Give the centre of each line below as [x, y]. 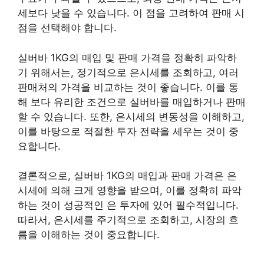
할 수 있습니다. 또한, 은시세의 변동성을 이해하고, [131, 116]
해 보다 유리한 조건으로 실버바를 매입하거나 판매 [132, 102]
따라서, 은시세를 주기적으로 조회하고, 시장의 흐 [128, 220]
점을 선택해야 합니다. [67, 28]
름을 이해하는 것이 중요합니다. [89, 235]
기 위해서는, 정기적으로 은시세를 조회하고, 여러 [128, 72]
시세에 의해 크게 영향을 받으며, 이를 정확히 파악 [130, 190]
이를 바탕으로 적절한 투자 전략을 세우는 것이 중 [128, 131]
